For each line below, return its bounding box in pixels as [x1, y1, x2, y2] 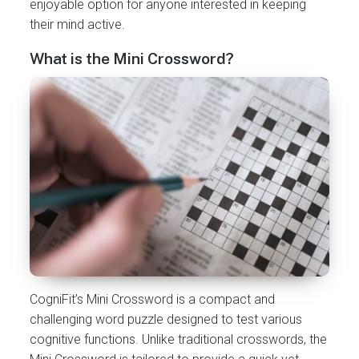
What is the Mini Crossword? [30, 50, 235, 68]
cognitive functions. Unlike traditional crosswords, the [30, 332, 328, 348]
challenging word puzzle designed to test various [30, 312, 303, 328]
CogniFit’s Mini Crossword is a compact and [30, 292, 276, 308]
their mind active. [30, 16, 126, 32]
